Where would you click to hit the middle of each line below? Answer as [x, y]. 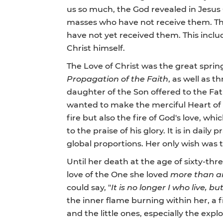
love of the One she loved [119, 174]
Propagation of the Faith [118, 78]
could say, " [89, 187]
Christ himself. [96, 47]
